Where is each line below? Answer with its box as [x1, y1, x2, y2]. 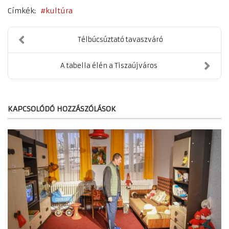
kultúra [45, 6, 73, 15]
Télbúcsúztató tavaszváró [78, 35, 163, 44]
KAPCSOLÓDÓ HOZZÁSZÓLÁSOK [8, 104, 116, 113]
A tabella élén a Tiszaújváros [60, 61, 157, 70]
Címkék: [8, 6, 36, 15]
